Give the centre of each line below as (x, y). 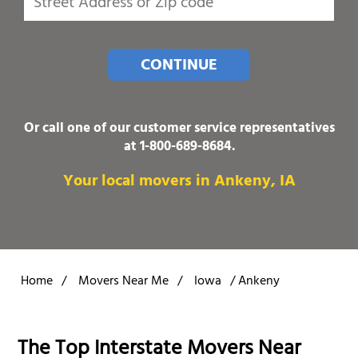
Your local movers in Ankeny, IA (179, 182)
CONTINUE (179, 66)
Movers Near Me (123, 282)
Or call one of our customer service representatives (179, 129)
